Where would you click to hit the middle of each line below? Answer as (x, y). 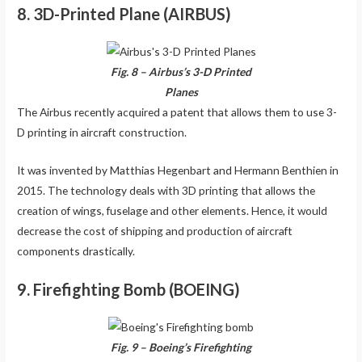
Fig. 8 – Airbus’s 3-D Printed (181, 71)
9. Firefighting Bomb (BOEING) (129, 290)
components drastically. (76, 250)
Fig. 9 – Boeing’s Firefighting (181, 347)
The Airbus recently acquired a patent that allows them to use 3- (177, 112)
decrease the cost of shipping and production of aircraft (155, 230)
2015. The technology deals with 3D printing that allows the (166, 190)
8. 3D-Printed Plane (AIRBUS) (124, 13)
